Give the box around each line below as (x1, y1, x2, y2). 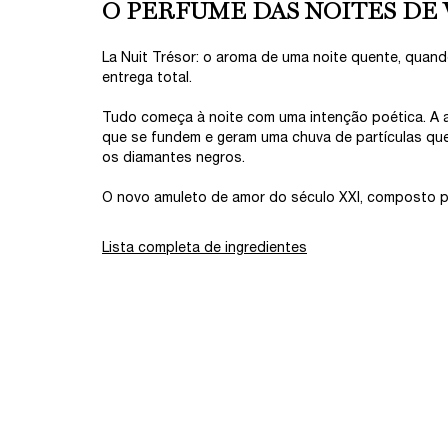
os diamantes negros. (102, 151, 245, 165)
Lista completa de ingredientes (102, 241, 307, 255)
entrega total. (102, 71, 192, 85)
